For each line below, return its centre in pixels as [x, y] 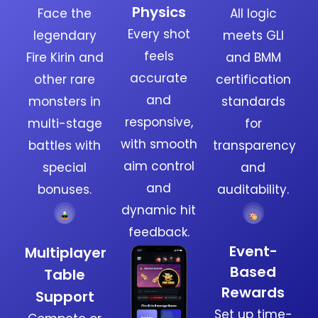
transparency [255, 146]
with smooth [159, 144]
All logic [253, 14]
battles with [65, 146]
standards [253, 102]
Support [65, 297]
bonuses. [65, 190]
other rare [65, 80]
